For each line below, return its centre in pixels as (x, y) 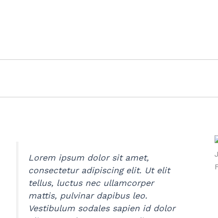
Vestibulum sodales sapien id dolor (102, 208)
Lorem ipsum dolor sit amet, (89, 157)
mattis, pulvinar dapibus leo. (88, 195)
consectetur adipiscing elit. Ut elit (99, 170)
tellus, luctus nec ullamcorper (91, 183)
